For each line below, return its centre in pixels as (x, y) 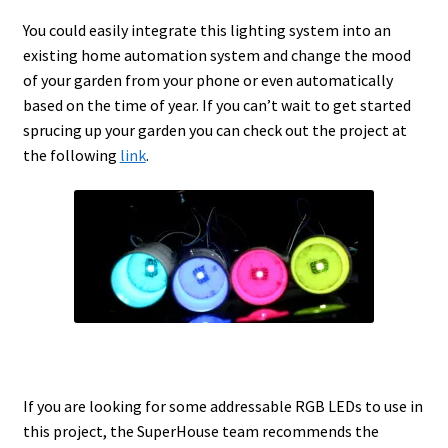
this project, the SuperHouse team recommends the (200, 430)
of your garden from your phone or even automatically (207, 79)
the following (71, 154)
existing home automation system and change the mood (216, 54)
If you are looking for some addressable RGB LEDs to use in (222, 405)
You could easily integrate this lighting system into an (206, 29)
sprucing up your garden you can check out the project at (214, 129)
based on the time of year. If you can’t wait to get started (216, 104)
